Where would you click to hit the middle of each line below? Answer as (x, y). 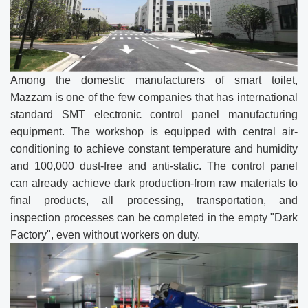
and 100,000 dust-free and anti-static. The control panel (154, 166)
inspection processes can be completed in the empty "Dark (154, 218)
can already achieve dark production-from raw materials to (154, 183)
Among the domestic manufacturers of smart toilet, (154, 80)
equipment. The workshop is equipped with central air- (154, 132)
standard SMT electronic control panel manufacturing (154, 114)
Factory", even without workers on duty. (105, 235)
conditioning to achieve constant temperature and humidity (154, 149)
